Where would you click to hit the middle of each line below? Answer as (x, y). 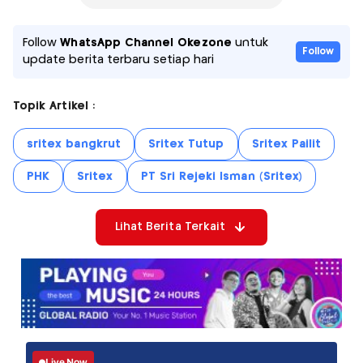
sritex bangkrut (74, 144)
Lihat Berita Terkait (170, 226)
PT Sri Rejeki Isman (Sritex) (222, 176)
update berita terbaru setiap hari (118, 60)
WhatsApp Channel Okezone (146, 43)
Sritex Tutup (186, 144)
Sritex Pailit (286, 144)
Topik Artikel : (54, 106)
